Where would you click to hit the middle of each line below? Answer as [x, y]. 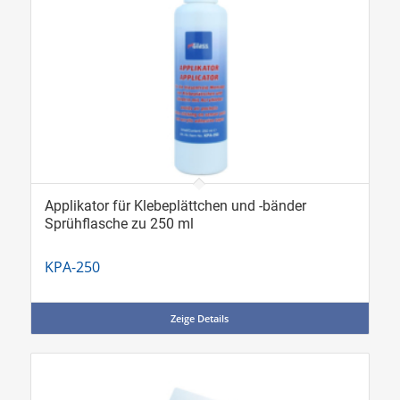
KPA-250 [72, 267]
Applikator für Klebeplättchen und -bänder [175, 206]
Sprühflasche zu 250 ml [119, 224]
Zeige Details [200, 319]
